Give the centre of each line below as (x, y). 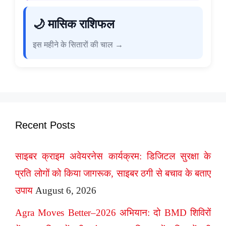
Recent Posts (45, 125)
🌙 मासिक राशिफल (74, 24)
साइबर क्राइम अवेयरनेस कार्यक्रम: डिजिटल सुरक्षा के (113, 156)
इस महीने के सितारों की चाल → (78, 45)
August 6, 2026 (66, 191)
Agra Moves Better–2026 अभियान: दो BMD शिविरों (113, 212)
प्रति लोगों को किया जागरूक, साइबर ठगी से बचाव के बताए (113, 174)
